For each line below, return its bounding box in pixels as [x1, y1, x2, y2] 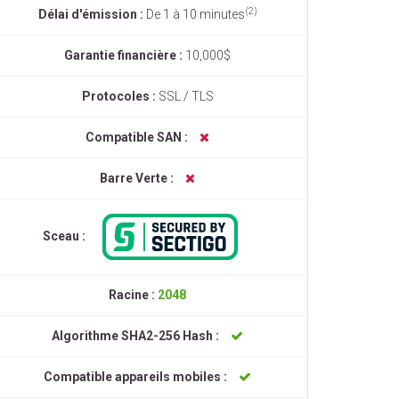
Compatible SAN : [85, 130, 191, 144]
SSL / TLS [158, 89, 214, 103]
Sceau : [43, 228, 88, 243]
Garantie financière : [64, 48, 185, 62]
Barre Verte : [100, 171, 176, 185]
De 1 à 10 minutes [145, 7, 245, 21]
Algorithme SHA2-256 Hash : [52, 329, 222, 343]
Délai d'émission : [37, 7, 146, 21]
